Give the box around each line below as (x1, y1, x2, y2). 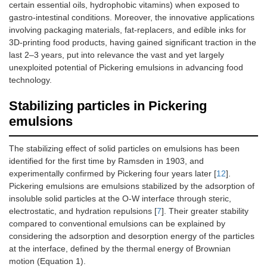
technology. (9, 75, 52, 85)
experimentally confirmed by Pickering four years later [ (9, 169, 216, 179)
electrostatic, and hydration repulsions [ (9, 206, 157, 216)
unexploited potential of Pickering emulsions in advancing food (9, 63, 243, 73)
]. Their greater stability (162, 206, 249, 216)
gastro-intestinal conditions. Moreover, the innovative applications (9, 13, 254, 23)
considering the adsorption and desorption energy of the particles (9, 231, 254, 241)
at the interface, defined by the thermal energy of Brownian (9, 244, 231, 254)
